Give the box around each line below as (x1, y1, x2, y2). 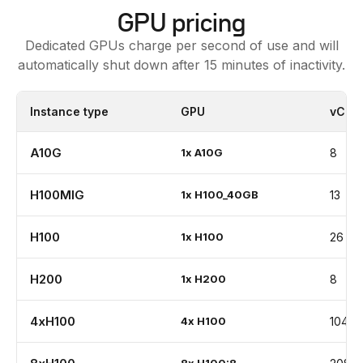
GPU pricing (117, 7, 246, 38)
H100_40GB (194, 188, 258, 201)
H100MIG (30, 187, 84, 203)
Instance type (30, 105, 109, 118)
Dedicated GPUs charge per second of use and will (24, 37, 339, 53)
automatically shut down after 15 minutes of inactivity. (18, 57, 345, 73)
